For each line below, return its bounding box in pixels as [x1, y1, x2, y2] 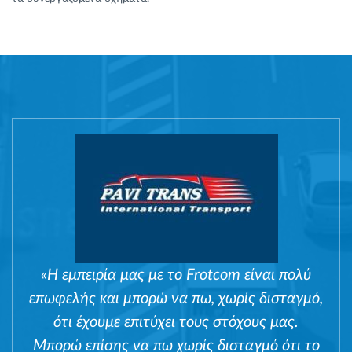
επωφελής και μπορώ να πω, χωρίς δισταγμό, [29, 291, 323, 307]
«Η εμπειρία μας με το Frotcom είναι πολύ [41, 267, 311, 284]
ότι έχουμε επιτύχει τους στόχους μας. [53, 314, 299, 331]
